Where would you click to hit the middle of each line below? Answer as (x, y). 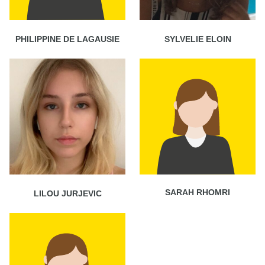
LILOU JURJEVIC (67, 193)
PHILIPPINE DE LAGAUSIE (67, 39)
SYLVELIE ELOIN (198, 39)
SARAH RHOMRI (198, 192)
